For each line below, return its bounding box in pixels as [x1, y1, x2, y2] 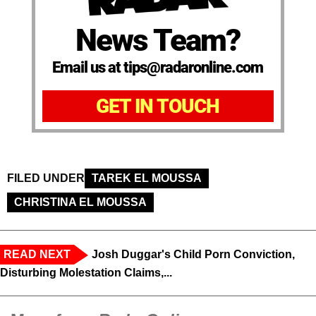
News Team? [75, 21, 241, 59]
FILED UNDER [7, 171, 85, 184]
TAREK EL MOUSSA [92, 171, 202, 184]
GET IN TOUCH [96, 94, 220, 118]
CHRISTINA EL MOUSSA [14, 195, 147, 208]
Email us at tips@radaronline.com [52, 58, 264, 76]
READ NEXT [4, 248, 71, 260]
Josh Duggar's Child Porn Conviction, [92, 248, 295, 260]
